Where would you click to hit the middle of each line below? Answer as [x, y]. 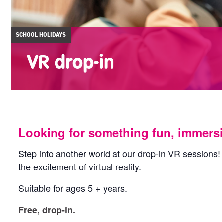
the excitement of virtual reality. [80, 166]
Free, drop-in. [47, 210]
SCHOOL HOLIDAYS [41, 35]
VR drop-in [71, 61]
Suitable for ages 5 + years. [73, 188]
